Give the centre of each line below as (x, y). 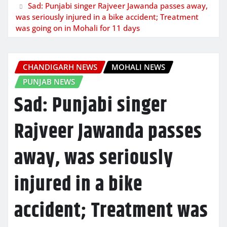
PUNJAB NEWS (49, 81)
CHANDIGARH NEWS (60, 67)
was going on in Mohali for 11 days (78, 28)
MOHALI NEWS (138, 67)
